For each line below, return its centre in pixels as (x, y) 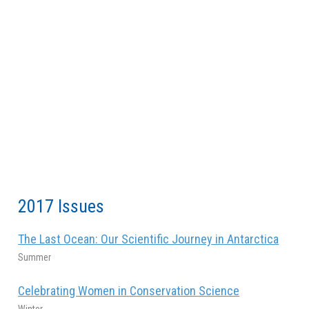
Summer (35, 257)
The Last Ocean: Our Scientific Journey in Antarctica (149, 239)
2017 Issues (61, 206)
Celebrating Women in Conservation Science (129, 290)
